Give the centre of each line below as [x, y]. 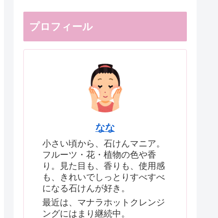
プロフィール [61, 27]
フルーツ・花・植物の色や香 [99, 155]
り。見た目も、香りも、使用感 [104, 166]
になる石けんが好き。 [86, 189]
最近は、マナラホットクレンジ [104, 202]
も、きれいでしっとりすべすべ [104, 177]
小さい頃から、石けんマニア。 [104, 144]
